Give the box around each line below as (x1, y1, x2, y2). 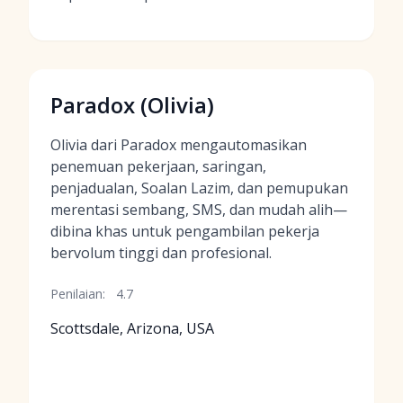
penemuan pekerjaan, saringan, (50, 157, 266, 176)
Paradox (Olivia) (50, 90, 214, 120)
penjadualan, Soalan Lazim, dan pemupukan (50, 178, 348, 198)
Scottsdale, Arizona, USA (50, 318, 214, 338)
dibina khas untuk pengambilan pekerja (50, 221, 319, 241)
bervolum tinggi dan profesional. (50, 243, 272, 263)
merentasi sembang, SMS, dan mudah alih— (50, 200, 347, 219)
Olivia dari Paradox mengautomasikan (50, 135, 307, 155)
